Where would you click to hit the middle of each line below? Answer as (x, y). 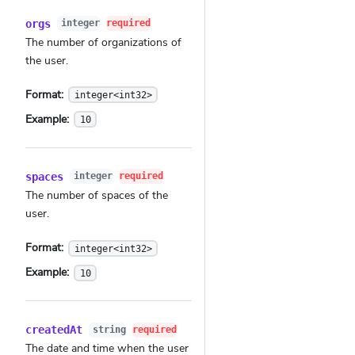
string (109, 329)
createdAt (54, 330)
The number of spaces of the (97, 195)
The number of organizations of (103, 42)
